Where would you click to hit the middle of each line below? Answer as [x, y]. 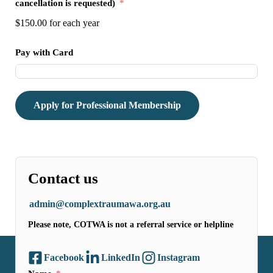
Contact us [63, 178]
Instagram [179, 257]
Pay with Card [44, 52]
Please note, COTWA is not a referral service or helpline [131, 225]
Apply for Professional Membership [107, 105]
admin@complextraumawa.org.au [100, 204]
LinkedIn [121, 257]
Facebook [64, 257]
